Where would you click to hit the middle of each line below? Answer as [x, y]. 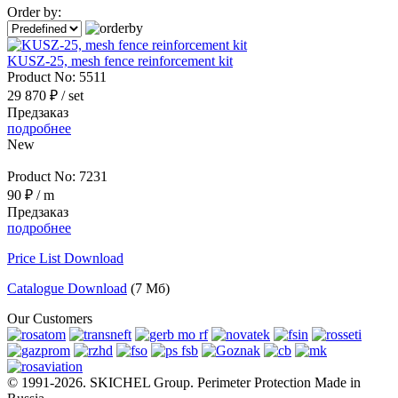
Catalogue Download [67, 289]
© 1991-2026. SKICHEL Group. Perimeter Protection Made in [184, 383]
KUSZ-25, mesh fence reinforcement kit [120, 61]
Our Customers [50, 319]
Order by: [34, 12]
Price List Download [65, 259]
